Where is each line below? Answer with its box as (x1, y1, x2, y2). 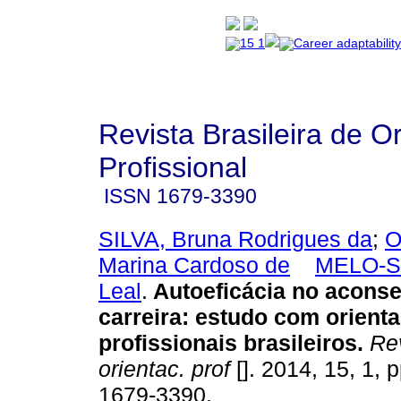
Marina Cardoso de (98, 252, 290, 277)
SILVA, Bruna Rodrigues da (98, 226, 372, 252)
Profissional (98, 151, 247, 183)
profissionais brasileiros (98, 329, 357, 355)
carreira (98, 303, 182, 329)
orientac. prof (98, 355, 230, 381)
